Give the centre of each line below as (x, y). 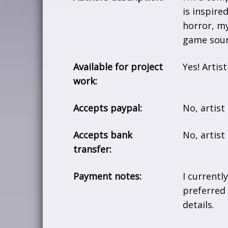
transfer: (93, 149)
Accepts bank (103, 135)
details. (199, 204)
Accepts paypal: (108, 108)
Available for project (118, 66)
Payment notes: (108, 176)
